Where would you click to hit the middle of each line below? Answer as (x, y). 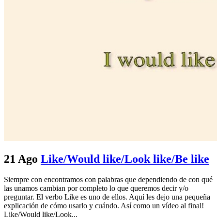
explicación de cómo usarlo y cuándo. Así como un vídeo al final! (104, 205)
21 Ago (21, 159)
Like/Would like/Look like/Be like (125, 159)
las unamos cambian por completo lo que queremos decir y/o (96, 188)
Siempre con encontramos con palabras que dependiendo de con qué (108, 179)
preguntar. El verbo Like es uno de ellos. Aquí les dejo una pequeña (107, 197)
